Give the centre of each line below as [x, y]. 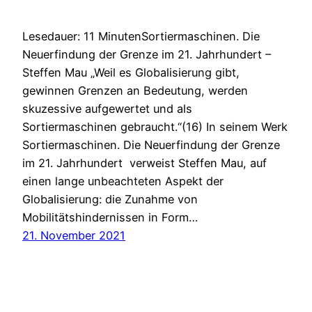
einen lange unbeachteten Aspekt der [123, 181]
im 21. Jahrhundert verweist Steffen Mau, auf [145, 163]
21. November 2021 [74, 235]
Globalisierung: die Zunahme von [110, 199]
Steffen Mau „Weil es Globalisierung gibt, [131, 72]
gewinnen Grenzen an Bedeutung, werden [135, 90]
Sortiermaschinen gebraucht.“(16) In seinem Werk [155, 126]
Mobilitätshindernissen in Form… [110, 217]
